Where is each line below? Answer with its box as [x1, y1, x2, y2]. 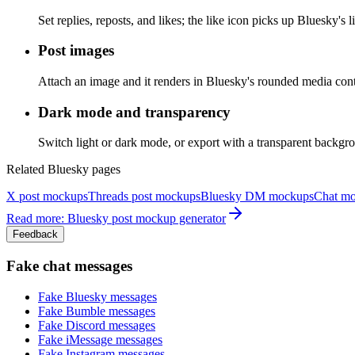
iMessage [66, 332, 113, 346]
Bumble [66, 303, 105, 318]
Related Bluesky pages [6, 162, 120, 177]
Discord [66, 318, 105, 332]
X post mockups [6, 189, 88, 204]
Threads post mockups [88, 189, 200, 204]
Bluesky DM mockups [200, 189, 314, 204]
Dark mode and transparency [38, 103, 231, 120]
